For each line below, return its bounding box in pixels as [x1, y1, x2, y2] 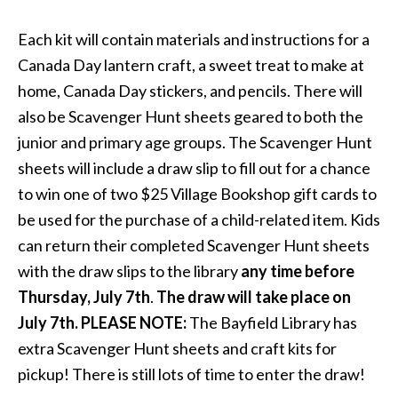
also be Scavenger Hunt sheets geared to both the [18, 107, 363, 126]
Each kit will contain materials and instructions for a [18, 29, 370, 49]
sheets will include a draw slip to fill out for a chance [18, 158, 370, 178]
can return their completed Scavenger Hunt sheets [18, 235, 370, 255]
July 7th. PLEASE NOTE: [18, 313, 187, 332]
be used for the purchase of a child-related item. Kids [18, 210, 380, 229]
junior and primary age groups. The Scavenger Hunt [18, 132, 372, 152]
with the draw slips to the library [18, 261, 241, 281]
